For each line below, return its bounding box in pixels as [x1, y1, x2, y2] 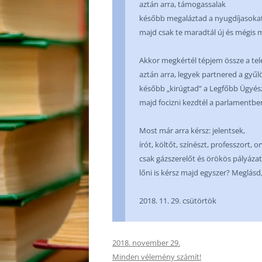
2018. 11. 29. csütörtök [139, 195, 216, 206]
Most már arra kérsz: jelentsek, [139, 125, 245, 136]
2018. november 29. [112, 237, 180, 248]
